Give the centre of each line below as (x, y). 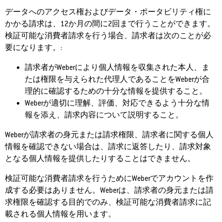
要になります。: (33, 48)
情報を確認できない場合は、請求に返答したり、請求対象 (108, 147)
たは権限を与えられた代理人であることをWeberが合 (117, 79)
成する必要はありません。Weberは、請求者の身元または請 (109, 190)
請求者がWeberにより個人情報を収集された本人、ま (117, 67)
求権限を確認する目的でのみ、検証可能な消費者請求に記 (108, 202)
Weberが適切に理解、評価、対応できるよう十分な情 (117, 103)
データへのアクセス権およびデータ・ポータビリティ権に (108, 12)
